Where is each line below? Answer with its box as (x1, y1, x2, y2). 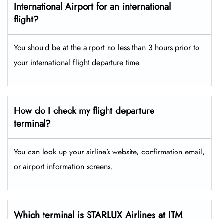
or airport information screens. (14, 161, 113, 173)
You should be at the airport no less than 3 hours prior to (14, 42, 199, 54)
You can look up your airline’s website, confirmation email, (14, 146, 205, 158)
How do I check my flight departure (14, 104, 154, 118)
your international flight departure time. (14, 57, 141, 68)
